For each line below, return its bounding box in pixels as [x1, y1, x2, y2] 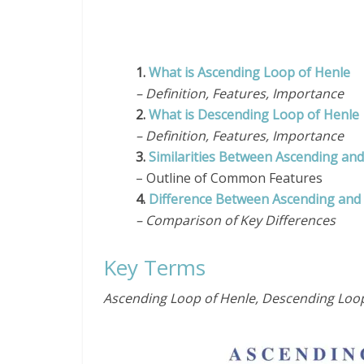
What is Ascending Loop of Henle [149, 63, 350, 81]
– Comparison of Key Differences [136, 211, 336, 229]
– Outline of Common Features [136, 169, 323, 187]
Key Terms [103, 253, 211, 282]
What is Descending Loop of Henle [149, 106, 359, 123]
